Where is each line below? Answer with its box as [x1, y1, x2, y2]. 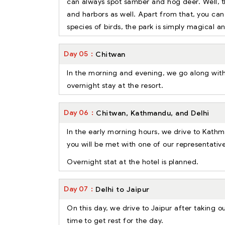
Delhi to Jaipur [95, 184, 150, 194]
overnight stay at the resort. [67, 80, 164, 90]
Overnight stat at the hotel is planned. [67, 157, 199, 166]
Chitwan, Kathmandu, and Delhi [96, 108, 209, 118]
